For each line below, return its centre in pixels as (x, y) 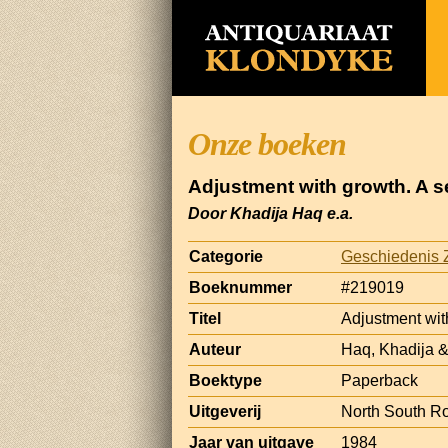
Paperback (379, 380)
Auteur (215, 349)
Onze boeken (267, 144)
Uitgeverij (225, 411)
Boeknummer (240, 287)
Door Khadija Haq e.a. (270, 213)
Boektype (225, 380)
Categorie (226, 256)
